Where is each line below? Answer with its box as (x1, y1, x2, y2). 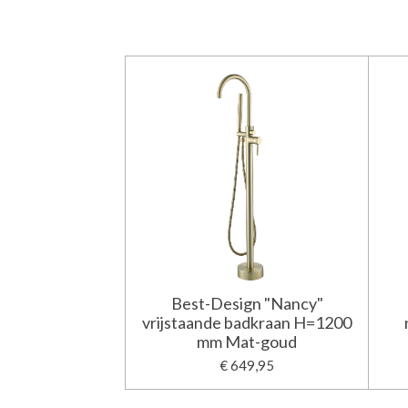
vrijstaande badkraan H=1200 (142, 312, 352, 333)
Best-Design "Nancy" (170, 293, 323, 314)
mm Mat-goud (197, 331, 298, 352)
